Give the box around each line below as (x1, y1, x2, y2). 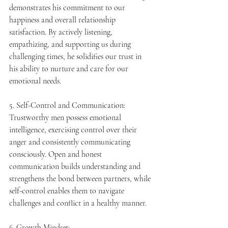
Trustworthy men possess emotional (9, 112, 123, 123)
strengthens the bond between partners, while (9, 173, 153, 184)
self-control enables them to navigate (9, 185, 126, 196)
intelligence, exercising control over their (9, 124, 139, 135)
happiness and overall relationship (9, 14, 118, 25)
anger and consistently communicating (9, 136, 132, 147)
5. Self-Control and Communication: (9, 100, 125, 110)
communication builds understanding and (9, 161, 142, 172)
